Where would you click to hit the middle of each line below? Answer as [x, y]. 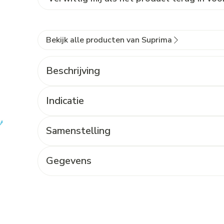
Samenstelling [78, 131]
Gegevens [68, 161]
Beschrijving [73, 71]
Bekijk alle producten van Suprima [109, 40]
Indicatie [65, 101]
